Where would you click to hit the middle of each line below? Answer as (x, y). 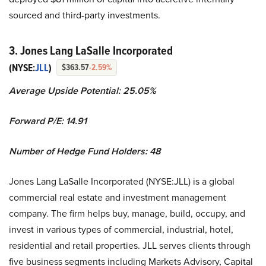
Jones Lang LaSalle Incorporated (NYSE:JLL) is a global (122, 181)
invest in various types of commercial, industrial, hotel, (121, 229)
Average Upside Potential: (65, 91)
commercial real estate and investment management (118, 197)
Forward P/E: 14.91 (48, 121)
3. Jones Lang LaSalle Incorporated (91, 51)
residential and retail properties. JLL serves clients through (130, 246)
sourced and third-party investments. (85, 15)
